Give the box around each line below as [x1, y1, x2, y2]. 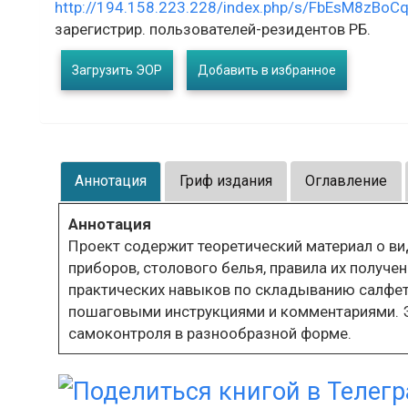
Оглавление [305, 172, 387, 189]
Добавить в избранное [198, 63, 336, 77]
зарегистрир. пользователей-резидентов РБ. [55, 20, 371, 38]
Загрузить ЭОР [72, 63, 162, 77]
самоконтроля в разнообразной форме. [68, 324, 352, 342]
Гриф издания [179, 172, 272, 189]
